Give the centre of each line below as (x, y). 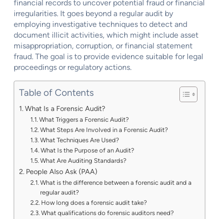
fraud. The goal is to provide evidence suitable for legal (109, 56)
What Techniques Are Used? (80, 140)
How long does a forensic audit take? (94, 202)
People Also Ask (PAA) (61, 171)
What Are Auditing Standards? (84, 160)
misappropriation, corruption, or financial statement (103, 45)
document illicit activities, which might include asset (106, 35)
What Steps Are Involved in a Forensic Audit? (104, 130)
